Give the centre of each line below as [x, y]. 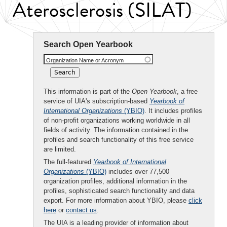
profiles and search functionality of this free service [119, 140]
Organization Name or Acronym [85, 60]
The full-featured [68, 162]
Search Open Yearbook [88, 44]
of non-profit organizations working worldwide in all [117, 120]
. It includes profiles [173, 111]
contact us [81, 210]
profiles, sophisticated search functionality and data [119, 191]
